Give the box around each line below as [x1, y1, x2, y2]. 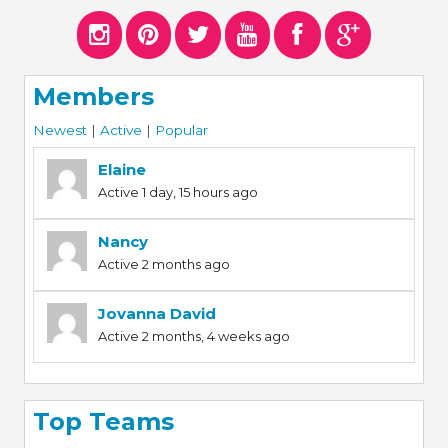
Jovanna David [97, 303, 216, 323]
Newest [32, 121, 87, 138]
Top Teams [32, 406, 174, 436]
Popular [154, 121, 208, 138]
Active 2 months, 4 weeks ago [97, 327, 290, 344]
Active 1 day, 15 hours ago [97, 183, 258, 200]
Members [32, 82, 154, 112]
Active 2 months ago [97, 255, 230, 272]
